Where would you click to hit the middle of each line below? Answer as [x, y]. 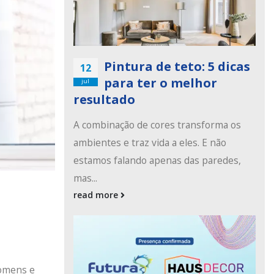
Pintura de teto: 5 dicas [177, 67]
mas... [85, 178]
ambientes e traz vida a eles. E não [150, 143]
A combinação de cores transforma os [157, 125]
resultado [104, 100]
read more [97, 195]
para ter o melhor [160, 83]
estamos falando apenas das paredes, [157, 161]
